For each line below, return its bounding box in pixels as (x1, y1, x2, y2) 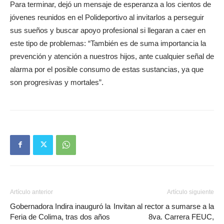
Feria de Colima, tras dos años (10, 212, 110, 221)
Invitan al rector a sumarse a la (113, 201, 214, 210)
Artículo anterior (10, 188, 53, 195)
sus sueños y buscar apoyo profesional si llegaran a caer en (10, 25, 205, 34)
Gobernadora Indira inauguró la (10, 201, 110, 210)
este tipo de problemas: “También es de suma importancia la (10, 38, 206, 47)
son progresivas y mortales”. (10, 77, 103, 86)
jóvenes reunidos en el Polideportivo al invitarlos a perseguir (10, 12, 204, 21)
